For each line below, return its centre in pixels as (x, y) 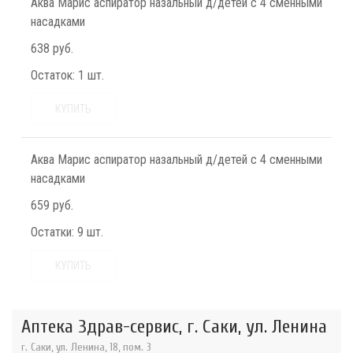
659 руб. (52, 205)
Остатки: (52, 232)
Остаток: (53, 75)
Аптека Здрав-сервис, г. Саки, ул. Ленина (174, 327)
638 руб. (52, 48)
